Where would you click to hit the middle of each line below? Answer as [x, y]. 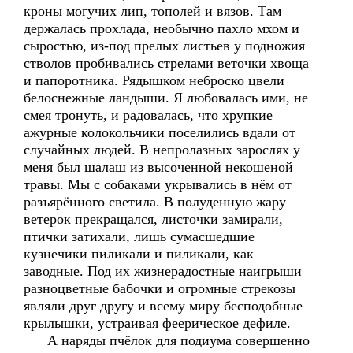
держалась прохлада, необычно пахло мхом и [162, 28]
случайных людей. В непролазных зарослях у [162, 150]
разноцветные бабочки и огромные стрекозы [160, 288]
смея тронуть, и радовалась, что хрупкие [148, 115]
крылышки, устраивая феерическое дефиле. [157, 323]
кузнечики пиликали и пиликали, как [139, 254]
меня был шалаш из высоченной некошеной [158, 167]
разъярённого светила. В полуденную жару [155, 202]
